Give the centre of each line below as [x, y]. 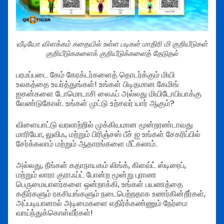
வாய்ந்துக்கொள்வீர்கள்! [54, 212]
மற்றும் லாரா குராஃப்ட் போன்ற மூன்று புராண [86, 174]
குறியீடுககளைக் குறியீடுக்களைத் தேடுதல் [112, 53]
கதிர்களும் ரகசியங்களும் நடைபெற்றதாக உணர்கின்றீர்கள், [111, 193]
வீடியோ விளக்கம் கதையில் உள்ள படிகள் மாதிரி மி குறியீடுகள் [112, 43]
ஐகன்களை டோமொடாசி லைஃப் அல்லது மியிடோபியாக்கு [109, 93]
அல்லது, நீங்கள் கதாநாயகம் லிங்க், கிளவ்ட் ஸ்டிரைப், [101, 165]
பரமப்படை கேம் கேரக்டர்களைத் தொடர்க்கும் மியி [95, 74]
